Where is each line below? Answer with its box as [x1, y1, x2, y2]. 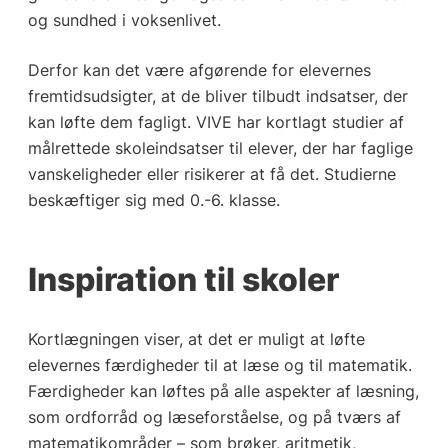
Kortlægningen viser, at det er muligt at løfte [27, 328, 365, 349]
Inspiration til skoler [27, 259, 339, 299]
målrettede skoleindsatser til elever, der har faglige [27, 137, 413, 158]
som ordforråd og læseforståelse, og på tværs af [27, 406, 401, 427]
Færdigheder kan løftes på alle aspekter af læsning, [27, 380, 419, 401]
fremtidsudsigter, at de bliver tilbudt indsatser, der [27, 85, 408, 106]
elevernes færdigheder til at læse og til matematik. [27, 354, 412, 375]
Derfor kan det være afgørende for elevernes [27, 59, 371, 80]
